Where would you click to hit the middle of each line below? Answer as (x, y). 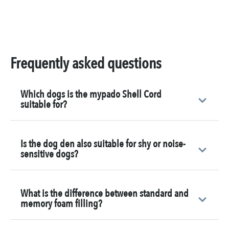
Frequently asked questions (86, 64)
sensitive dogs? (49, 154)
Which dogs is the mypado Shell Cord (91, 95)
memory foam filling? (61, 204)
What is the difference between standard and (105, 194)
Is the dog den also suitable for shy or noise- (103, 144)
